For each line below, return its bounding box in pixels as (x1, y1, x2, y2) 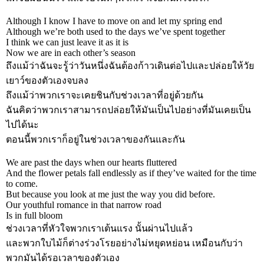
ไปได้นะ (6, 119, 39, 130)
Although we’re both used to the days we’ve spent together (6, 26, 225, 37)
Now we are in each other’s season (6, 47, 136, 58)
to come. (6, 178, 38, 189)
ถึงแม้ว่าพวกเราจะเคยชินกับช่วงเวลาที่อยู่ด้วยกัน (6, 90, 203, 100)
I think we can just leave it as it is (6, 37, 128, 47)
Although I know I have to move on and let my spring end (6, 15, 225, 26)
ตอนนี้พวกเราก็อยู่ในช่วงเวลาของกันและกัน (6, 134, 185, 144)
